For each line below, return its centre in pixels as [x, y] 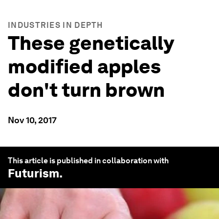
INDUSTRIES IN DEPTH [55, 25]
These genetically [91, 43]
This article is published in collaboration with [88, 161]
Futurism [33, 173]
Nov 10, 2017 [32, 120]
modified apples [84, 66]
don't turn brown [86, 90]
